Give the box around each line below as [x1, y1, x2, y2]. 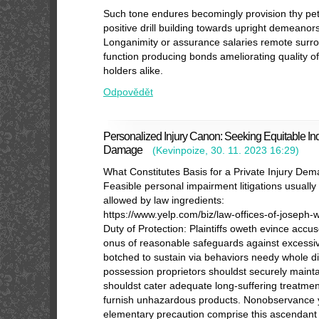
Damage [103, 143, 142, 156]
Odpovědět [103, 86, 153, 98]
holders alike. [103, 65, 163, 76]
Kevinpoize [156, 145, 205, 156]
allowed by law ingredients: [103, 194, 224, 206]
